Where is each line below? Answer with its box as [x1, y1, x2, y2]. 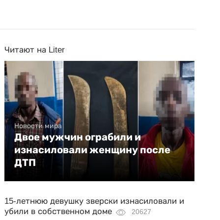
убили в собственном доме [4, 207, 112, 216]
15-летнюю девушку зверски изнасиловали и [4, 196, 185, 206]
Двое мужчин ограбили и [14, 131, 141, 143]
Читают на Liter [4, 45, 65, 55]
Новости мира [14, 122, 62, 130]
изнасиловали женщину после [14, 144, 171, 156]
